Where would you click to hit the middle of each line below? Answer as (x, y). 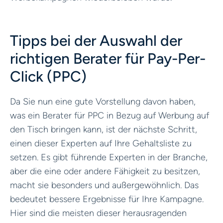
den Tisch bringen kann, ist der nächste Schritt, (104, 129)
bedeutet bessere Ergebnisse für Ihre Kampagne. (107, 199)
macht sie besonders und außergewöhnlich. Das (104, 185)
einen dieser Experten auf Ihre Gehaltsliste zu (101, 143)
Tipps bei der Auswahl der (96, 40)
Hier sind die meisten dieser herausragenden (98, 213)
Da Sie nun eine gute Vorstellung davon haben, (103, 101)
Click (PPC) (48, 76)
